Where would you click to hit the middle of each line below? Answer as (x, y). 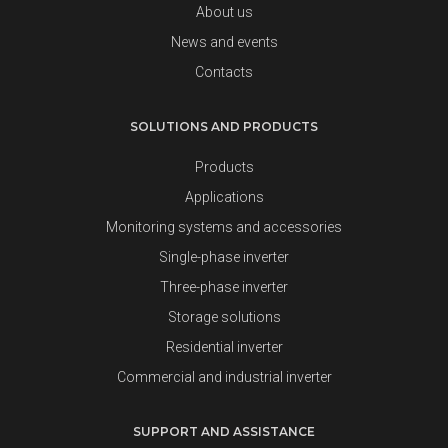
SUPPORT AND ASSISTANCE (224, 431)
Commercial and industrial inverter (224, 377)
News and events (224, 42)
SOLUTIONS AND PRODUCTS (224, 126)
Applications (224, 197)
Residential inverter (224, 347)
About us (224, 12)
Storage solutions (224, 317)
